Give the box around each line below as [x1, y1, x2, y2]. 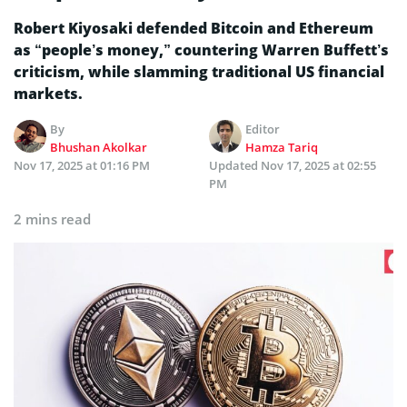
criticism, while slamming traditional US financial [14, 61, 384, 82]
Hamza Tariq [245, 138, 319, 155]
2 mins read [14, 209, 91, 228]
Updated [209, 156, 261, 174]
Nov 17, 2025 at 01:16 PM [14, 156, 150, 174]
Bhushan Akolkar [50, 138, 148, 155]
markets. [14, 83, 83, 104]
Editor [245, 120, 281, 137]
